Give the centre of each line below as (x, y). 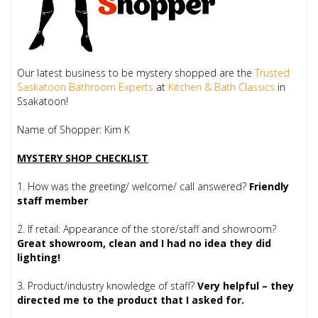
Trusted (273, 73)
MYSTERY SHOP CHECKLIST (83, 158)
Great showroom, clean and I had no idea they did (144, 243)
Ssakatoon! (43, 102)
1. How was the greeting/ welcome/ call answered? (132, 187)
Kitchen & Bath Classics (222, 87)
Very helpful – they (246, 286)
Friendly (268, 187)
